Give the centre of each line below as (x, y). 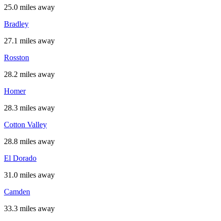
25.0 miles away (29, 7)
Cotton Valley (25, 125)
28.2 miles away (29, 74)
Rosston (17, 57)
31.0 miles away (29, 175)
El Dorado (20, 158)
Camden (17, 192)
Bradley (16, 24)
